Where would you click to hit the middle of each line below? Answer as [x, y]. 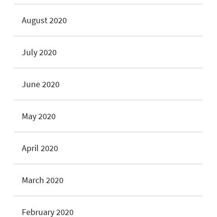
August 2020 [44, 20]
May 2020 [39, 116]
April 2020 [40, 148]
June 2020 [41, 84]
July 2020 [39, 52]
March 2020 [43, 180]
